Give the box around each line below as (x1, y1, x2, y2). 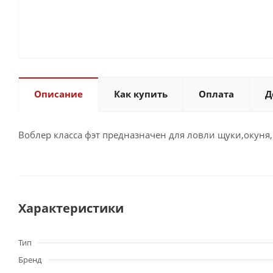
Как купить (114, 88, 168, 100)
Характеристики (18, 200, 124, 216)
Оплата (199, 88, 234, 100)
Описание (34, 88, 83, 100)
